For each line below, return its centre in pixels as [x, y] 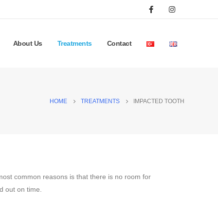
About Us [27, 43]
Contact [119, 43]
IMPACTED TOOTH [159, 101]
